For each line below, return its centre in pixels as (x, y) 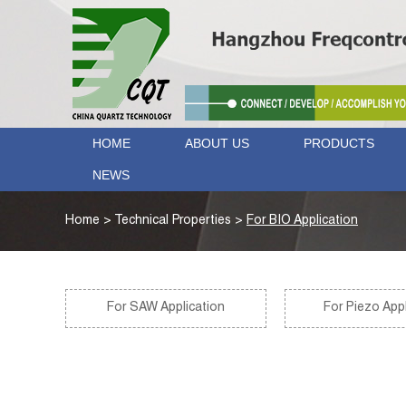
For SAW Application (166, 308)
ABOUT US (217, 143)
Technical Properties (173, 221)
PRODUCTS (339, 143)
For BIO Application (302, 221)
